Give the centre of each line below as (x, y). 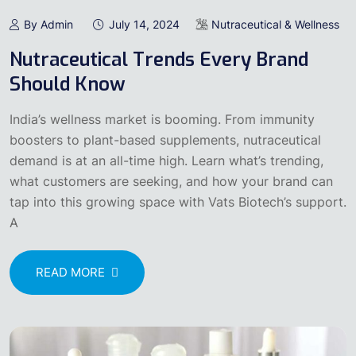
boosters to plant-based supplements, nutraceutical (165, 139)
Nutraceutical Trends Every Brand (159, 59)
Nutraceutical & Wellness (275, 24)
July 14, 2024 (144, 24)
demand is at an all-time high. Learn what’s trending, (166, 160)
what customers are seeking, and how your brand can (171, 181)
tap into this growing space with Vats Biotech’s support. (178, 201)
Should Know (68, 84)
